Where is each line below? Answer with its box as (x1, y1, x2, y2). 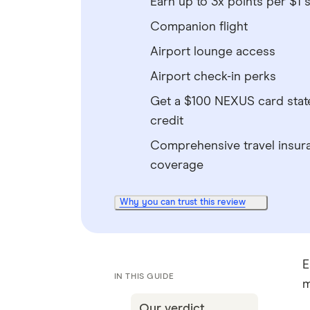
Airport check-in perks (149, 71, 276, 83)
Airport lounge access (149, 46, 275, 58)
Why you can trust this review (119, 198, 246, 207)
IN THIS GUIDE (113, 273, 174, 281)
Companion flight (149, 21, 248, 33)
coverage (149, 159, 203, 172)
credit (149, 115, 183, 127)
